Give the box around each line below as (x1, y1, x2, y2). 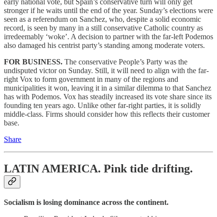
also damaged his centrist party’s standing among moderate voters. (4, 41, 205, 50)
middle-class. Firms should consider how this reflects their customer (4, 110, 210, 119)
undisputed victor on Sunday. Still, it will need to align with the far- (4, 66, 209, 75)
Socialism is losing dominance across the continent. (4, 198, 169, 207)
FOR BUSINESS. (4, 58, 64, 66)
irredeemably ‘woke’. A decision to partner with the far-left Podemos (4, 32, 213, 41)
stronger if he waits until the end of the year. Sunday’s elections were (4, 6, 213, 15)
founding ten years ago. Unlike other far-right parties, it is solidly (4, 101, 201, 110)
